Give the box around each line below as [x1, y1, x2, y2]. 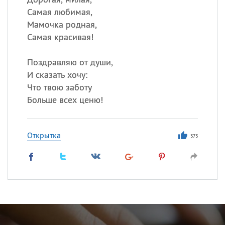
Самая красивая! [27, 31, 93, 43]
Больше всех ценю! [27, 94, 103, 105]
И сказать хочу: [27, 69, 87, 80]
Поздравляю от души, [27, 56, 113, 68]
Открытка [27, 130, 61, 140]
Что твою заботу [27, 81, 92, 93]
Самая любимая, [27, 6, 92, 18]
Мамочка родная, [27, 19, 97, 30]
